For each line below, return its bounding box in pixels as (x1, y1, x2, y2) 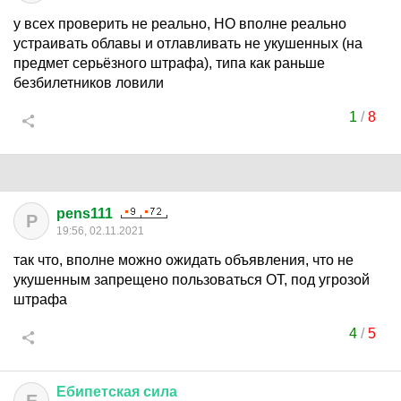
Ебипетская (56, 384, 140, 399)
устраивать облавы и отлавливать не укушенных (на (13, 36, 363, 51)
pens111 (56, 206, 113, 221)
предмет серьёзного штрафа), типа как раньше (13, 55, 325, 71)
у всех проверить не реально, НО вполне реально (13, 16, 346, 31)
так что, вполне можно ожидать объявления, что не (13, 252, 354, 268)
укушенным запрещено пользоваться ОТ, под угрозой (13, 272, 370, 287)
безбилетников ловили (13, 75, 164, 90)
